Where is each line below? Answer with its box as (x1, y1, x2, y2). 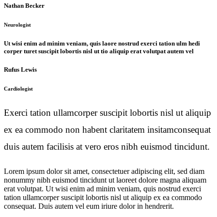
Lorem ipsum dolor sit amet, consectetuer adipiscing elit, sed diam (4, 167, 204, 175)
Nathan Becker (4, 2, 45, 10)
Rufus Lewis (4, 66, 37, 74)
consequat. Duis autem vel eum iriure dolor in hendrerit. (4, 201, 174, 210)
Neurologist (4, 22, 31, 28)
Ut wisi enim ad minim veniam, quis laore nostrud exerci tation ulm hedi (4, 40, 200, 47)
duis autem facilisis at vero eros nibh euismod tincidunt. (4, 141, 210, 152)
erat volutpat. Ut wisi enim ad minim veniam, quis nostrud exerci (4, 184, 201, 193)
